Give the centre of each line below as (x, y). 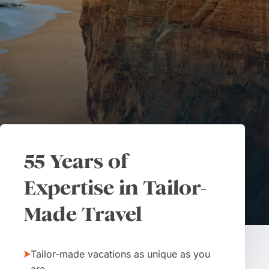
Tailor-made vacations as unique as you (120, 254)
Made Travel (83, 214)
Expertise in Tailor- (115, 188)
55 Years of (76, 161)
